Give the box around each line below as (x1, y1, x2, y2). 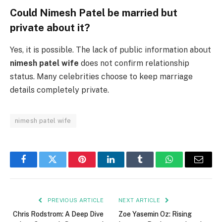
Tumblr (139, 162, 166, 171)
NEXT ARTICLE (118, 197, 162, 203)
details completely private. (10, 85, 109, 95)
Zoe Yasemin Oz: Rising (118, 210, 192, 218)
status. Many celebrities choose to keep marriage (10, 71, 193, 81)
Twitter (52, 162, 78, 171)
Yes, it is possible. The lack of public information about (10, 45, 211, 55)
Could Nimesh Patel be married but (10, 7, 177, 19)
